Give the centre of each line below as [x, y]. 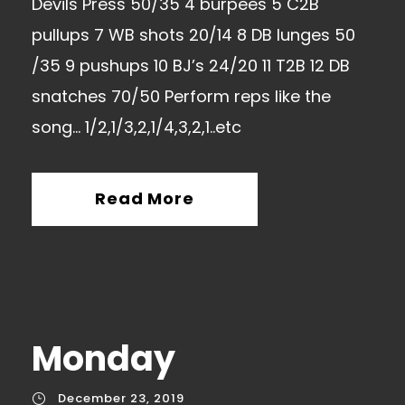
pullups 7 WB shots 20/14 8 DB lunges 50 [193, 34]
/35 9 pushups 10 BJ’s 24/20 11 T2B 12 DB [191, 65]
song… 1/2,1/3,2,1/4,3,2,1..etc [137, 127]
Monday [104, 358]
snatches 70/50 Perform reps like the [181, 96]
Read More [145, 198]
